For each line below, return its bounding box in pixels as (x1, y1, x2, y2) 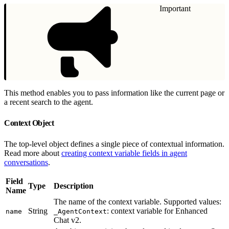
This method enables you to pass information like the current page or (4, 88, 224, 97)
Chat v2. (54, 215, 81, 224)
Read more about (4, 148, 61, 157)
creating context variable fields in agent (61, 148, 187, 157)
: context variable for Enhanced (107, 206, 208, 215)
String (28, 206, 48, 215)
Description (54, 181, 94, 190)
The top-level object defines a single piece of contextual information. (4, 139, 224, 148)
